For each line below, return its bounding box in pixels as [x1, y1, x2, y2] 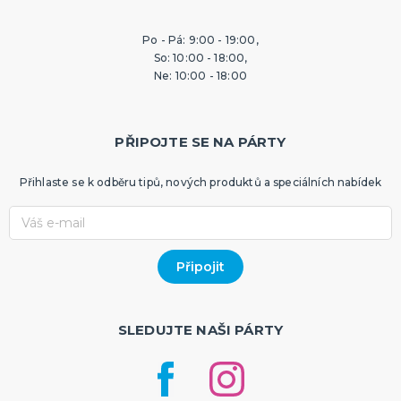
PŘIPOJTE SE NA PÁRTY [115, 133, 286, 151]
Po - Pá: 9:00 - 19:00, [142, 33, 259, 47]
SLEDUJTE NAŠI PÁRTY [117, 321, 284, 339]
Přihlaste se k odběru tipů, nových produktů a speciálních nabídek [19, 175, 382, 190]
